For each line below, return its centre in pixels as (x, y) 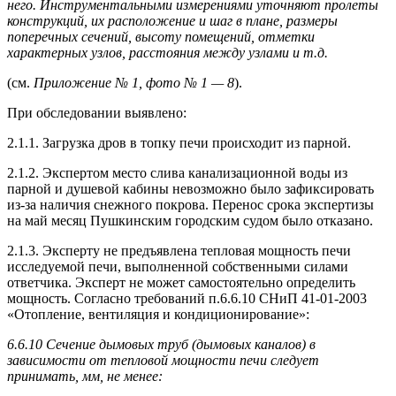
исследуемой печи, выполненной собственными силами (178, 267)
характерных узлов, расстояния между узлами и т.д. (168, 53)
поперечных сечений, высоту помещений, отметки (161, 37)
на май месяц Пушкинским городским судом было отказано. (190, 221)
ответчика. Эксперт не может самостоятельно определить (181, 283)
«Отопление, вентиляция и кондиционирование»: (158, 315)
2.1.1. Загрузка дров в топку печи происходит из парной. (179, 143)
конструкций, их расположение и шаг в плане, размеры (172, 21)
